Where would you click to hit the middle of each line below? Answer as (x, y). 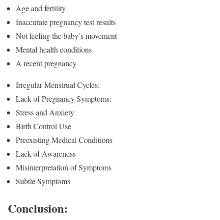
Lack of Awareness (46, 153)
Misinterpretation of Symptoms (64, 167)
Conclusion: (38, 208)
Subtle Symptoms (43, 181)
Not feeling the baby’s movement (66, 35)
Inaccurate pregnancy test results (66, 22)
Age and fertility (41, 8)
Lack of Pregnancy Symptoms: (64, 98)
